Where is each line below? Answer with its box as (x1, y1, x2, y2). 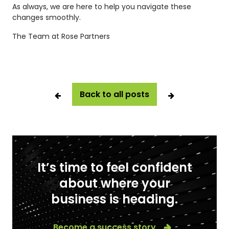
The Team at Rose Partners (12, 31, 110, 41)
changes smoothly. (12, 12, 81, 22)
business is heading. (51, 190, 178, 208)
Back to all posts (80, 88, 149, 100)
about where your (59, 174, 170, 192)
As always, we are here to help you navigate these (12, 1, 191, 12)
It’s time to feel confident (37, 158, 192, 176)
